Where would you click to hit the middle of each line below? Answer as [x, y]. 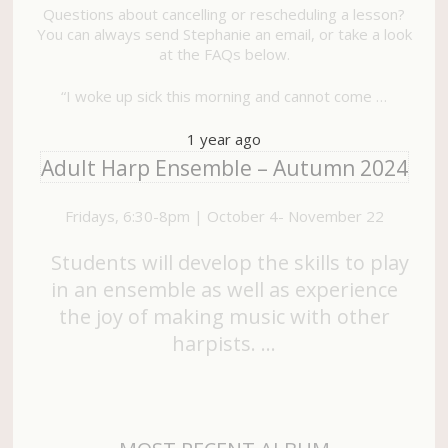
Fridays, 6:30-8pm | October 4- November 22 [224, 216]
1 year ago [224, 138]
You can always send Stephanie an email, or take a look [224, 33]
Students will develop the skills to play [224, 262]
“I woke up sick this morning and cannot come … [224, 96]
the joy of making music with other [224, 316]
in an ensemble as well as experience [224, 289]
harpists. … [224, 343]
